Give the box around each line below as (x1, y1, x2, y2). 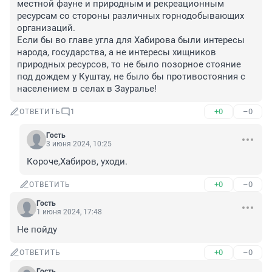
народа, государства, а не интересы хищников (17, 47, 216, 58)
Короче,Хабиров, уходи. (27, 156, 127, 168)
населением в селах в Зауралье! (17, 83, 157, 95)
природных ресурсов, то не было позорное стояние (17, 59, 241, 70)
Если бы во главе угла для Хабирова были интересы (17, 35, 245, 46)
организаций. (17, 22, 75, 34)
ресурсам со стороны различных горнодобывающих (17, 10, 244, 22)
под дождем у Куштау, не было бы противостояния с (17, 71, 245, 83)
